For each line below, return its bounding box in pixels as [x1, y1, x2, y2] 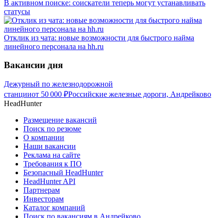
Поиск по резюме [23, 125, 81, 133]
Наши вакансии [23, 142, 76, 151]
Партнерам [23, 186, 60, 195]
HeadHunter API [23, 177, 75, 186]
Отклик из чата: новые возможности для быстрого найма [4, 33, 194, 42]
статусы [4, 7, 30, 16]
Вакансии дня [4, 60, 63, 71]
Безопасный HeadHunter [23, 168, 103, 177]
